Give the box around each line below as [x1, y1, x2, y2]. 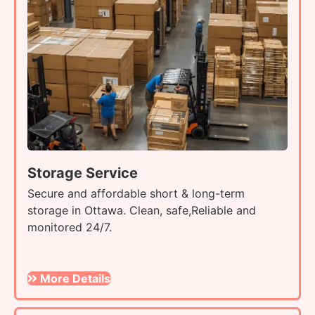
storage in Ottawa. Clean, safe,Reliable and [27, 203, 256, 218]
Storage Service [27, 165, 138, 182]
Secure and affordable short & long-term [27, 186, 245, 201]
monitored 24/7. [27, 220, 115, 235]
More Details [40, 271, 110, 286]
